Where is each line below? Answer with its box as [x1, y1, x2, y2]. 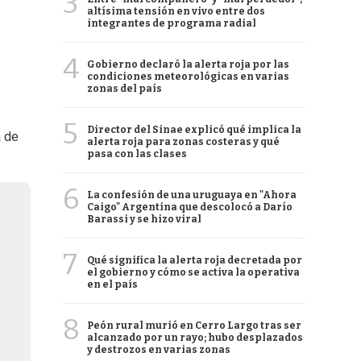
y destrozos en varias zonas [87, 344, 230, 355]
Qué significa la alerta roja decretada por [87, 255, 302, 266]
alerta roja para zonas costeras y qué [87, 136, 280, 147]
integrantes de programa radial [87, 18, 256, 29]
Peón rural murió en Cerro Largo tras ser [87, 320, 301, 331]
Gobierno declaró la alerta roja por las [87, 59, 289, 70]
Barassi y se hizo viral [87, 214, 201, 225]
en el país [87, 279, 138, 290]
